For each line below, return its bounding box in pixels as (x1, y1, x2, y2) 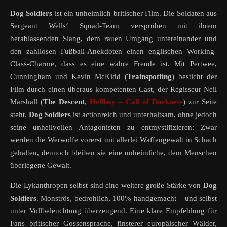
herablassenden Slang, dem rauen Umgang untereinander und (10, 34, 217, 43)
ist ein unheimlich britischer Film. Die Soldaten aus (52, 9, 217, 18)
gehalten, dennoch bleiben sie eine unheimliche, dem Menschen (10, 148, 217, 157)
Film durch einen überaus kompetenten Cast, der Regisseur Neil (10, 85, 217, 94)
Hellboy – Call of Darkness (90, 98, 183, 106)
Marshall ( (10, 98, 43, 106)
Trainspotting (127, 72, 172, 81)
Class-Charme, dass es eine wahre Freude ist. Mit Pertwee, (10, 60, 217, 68)
